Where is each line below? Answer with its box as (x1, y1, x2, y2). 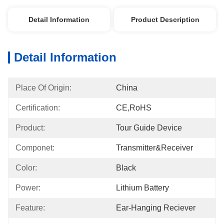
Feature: (15, 203, 45, 212)
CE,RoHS (116, 103, 151, 112)
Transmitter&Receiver (116, 143, 193, 152)
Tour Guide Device (116, 123, 182, 132)
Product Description (130, 15, 199, 23)
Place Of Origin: (15, 83, 71, 92)
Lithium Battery (116, 183, 169, 192)
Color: (15, 163, 37, 172)
